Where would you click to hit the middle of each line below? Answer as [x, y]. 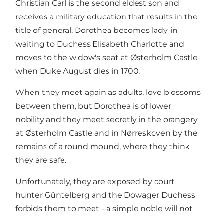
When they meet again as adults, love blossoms [108, 93]
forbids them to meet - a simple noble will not [104, 209]
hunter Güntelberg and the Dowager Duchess [105, 195]
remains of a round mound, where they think [103, 147]
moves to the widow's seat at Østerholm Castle [107, 58]
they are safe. [41, 160]
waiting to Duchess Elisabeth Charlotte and [100, 44]
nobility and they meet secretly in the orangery [107, 120]
